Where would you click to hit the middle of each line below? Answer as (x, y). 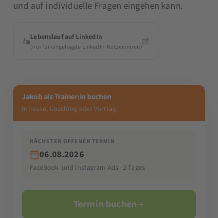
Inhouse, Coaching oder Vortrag (69, 109)
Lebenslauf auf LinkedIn (66, 37)
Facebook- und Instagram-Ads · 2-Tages (88, 168)
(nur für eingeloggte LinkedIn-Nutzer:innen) (86, 47)
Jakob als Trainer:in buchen (67, 97)
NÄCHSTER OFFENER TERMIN (73, 142)
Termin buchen (105, 205)
